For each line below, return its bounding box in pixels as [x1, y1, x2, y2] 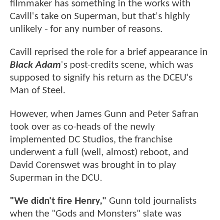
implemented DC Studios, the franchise [10, 134, 172, 145]
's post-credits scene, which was [61, 60, 193, 71]
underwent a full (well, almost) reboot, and [10, 147, 189, 158]
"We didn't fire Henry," [10, 196, 107, 207]
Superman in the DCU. [10, 172, 102, 183]
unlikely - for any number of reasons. [10, 24, 163, 35]
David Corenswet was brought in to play [10, 160, 176, 170]
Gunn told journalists [107, 196, 196, 207]
